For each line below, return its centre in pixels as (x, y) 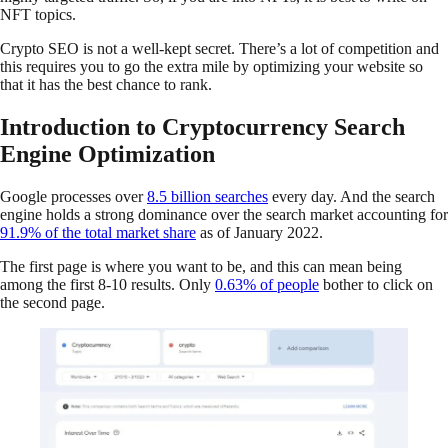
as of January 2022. (259, 232)
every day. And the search (351, 196)
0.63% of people (267, 284)
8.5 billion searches (207, 196)
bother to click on (376, 284)
